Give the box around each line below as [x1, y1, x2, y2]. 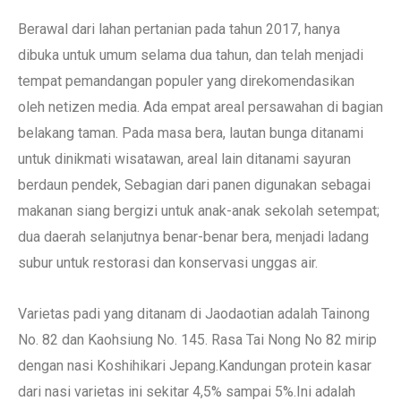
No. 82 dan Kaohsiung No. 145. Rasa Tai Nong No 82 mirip [18, 330, 377, 348]
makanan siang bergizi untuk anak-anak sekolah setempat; [18, 201, 380, 219]
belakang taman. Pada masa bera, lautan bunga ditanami [18, 124, 363, 141]
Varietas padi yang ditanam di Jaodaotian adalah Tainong [18, 304, 370, 322]
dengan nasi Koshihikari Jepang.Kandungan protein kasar [18, 356, 371, 374]
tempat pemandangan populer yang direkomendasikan [18, 72, 354, 90]
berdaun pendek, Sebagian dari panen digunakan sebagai [18, 175, 371, 193]
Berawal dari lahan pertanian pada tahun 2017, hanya [18, 20, 340, 38]
